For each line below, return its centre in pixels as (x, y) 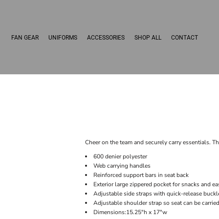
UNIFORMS (63, 37)
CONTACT (185, 37)
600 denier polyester (120, 156)
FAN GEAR (25, 37)
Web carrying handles (122, 166)
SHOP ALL (148, 37)
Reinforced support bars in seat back (141, 175)
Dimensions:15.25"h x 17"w (130, 212)
